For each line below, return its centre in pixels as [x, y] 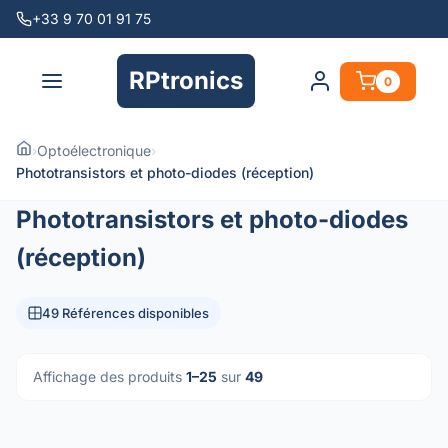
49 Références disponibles [125, 313]
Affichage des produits [109, 376]
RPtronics [186, 80]
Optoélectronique [94, 150]
